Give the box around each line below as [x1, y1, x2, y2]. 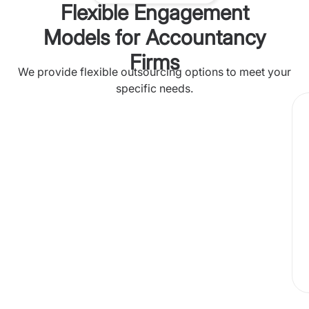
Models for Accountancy [43, 25, 266, 50]
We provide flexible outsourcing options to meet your [18, 65, 291, 79]
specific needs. [116, 81, 193, 95]
